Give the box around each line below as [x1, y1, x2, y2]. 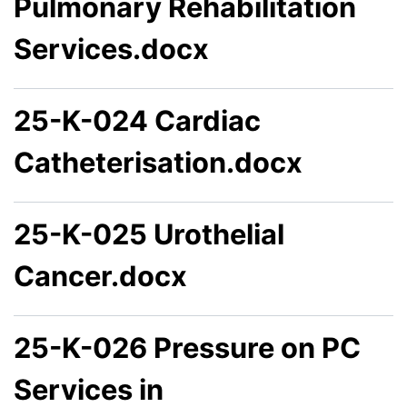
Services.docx [14, 32, 209, 66]
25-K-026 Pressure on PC [14, 331, 361, 365]
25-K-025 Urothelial [14, 217, 284, 252]
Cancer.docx [14, 259, 187, 293]
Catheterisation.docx [14, 145, 303, 180]
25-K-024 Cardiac [14, 104, 261, 138]
